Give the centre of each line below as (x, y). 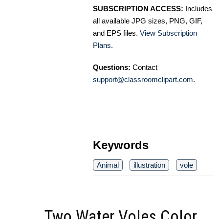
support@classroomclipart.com (143, 79)
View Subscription (168, 33)
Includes (198, 8)
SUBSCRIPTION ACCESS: (138, 8)
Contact (144, 67)
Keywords (121, 145)
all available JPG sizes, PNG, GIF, (148, 21)
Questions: (112, 67)
